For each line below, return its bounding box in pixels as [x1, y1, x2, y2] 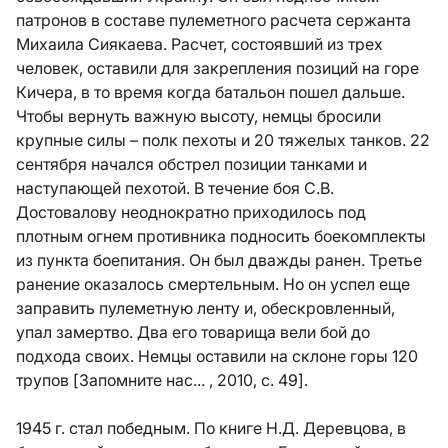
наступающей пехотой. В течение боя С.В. [16, 178, 334, 198]
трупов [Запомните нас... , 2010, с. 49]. [16, 370, 308, 390]
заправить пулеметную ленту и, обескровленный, [16, 298, 395, 318]
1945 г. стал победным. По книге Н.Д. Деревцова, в [16, 418, 406, 438]
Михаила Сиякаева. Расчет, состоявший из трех [16, 34, 383, 54]
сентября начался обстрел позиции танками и [16, 154, 367, 174]
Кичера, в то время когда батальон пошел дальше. [16, 82, 405, 102]
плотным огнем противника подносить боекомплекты [16, 226, 426, 246]
